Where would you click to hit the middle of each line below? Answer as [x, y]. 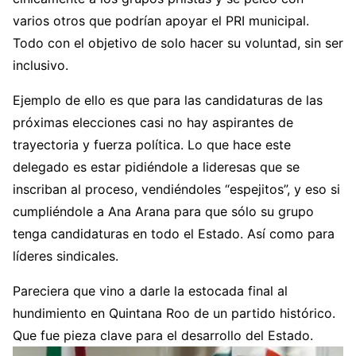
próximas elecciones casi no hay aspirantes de [153, 122]
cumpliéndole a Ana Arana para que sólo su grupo [163, 211]
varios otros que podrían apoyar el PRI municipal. [161, 21]
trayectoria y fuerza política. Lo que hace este [152, 145]
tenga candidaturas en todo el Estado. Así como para [174, 234]
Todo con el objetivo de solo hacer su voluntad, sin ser [178, 43]
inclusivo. [41, 65]
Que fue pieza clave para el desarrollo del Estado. [163, 335]
